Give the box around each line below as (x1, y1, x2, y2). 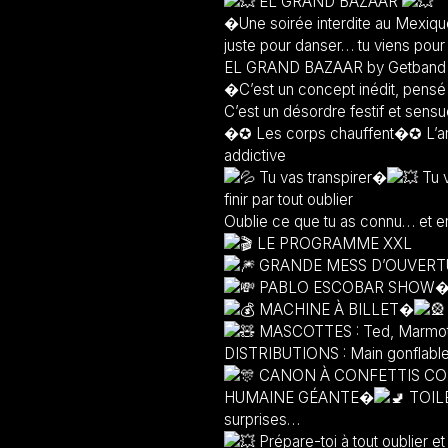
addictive (224, 146, 286, 165)
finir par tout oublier (224, 190, 353, 209)
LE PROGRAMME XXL (253, 234, 412, 253)
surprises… (224, 410, 300, 429)
